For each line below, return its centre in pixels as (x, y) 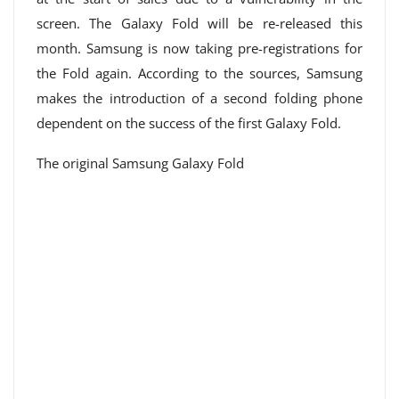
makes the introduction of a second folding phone (199, 98)
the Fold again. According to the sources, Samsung (199, 73)
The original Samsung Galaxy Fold (140, 163)
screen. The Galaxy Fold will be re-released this (199, 23)
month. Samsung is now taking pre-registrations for (199, 48)
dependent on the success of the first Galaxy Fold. (189, 123)
